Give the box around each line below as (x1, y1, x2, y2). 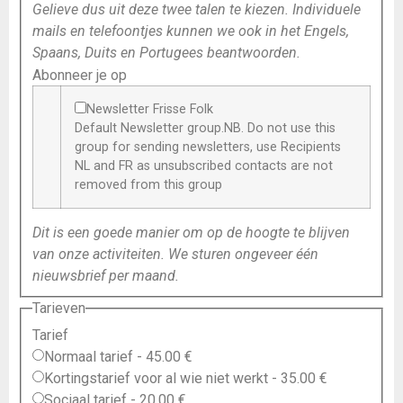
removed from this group (75, 176, 222, 193)
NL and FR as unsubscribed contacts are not (75, 157, 333, 174)
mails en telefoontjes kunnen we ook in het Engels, (32, 22, 349, 40)
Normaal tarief (44, 348, 133, 366)
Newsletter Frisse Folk (86, 101, 213, 117)
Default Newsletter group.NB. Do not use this (75, 120, 336, 136)
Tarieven (32, 299, 85, 317)
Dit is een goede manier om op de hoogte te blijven (32, 223, 350, 241)
